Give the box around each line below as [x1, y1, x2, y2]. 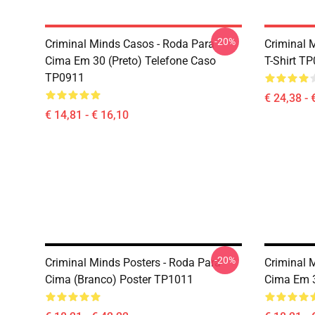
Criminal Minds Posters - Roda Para [45, 256, 221, 269]
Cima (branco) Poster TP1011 [45, 273, 193, 286]
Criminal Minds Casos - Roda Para [45, 37, 214, 51]
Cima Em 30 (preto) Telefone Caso [45, 54, 216, 67]
